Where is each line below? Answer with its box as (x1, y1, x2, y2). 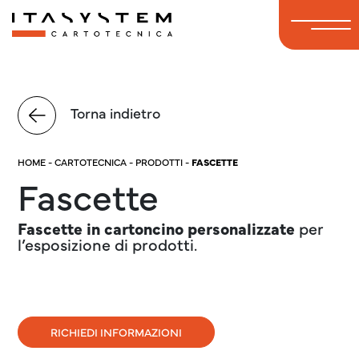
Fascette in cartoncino (18, 217, 184, 239)
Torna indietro (68, 103, 161, 123)
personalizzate (188, 217, 296, 239)
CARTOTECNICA (54, 155, 127, 168)
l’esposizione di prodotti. (18, 233, 198, 255)
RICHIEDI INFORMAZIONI (50, 324, 183, 340)
